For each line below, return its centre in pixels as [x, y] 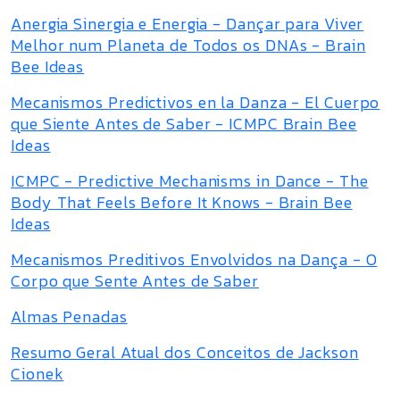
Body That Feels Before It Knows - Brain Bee [182, 202]
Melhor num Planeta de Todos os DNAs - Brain [188, 45]
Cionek [37, 374]
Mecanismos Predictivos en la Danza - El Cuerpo [196, 102]
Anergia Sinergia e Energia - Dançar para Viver [187, 24]
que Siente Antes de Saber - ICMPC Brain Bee [184, 124]
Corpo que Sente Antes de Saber [135, 281]
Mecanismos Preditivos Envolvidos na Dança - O [194, 259]
